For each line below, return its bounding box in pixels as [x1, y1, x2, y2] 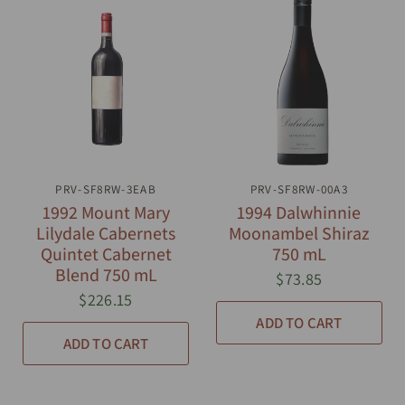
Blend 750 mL [54, 263, 157, 287]
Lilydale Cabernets [36, 221, 176, 246]
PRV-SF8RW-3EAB [55, 182, 156, 198]
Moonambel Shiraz [229, 221, 370, 246]
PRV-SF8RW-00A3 [250, 182, 349, 198]
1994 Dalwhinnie [237, 201, 362, 225]
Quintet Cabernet [40, 242, 172, 267]
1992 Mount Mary [42, 201, 170, 225]
